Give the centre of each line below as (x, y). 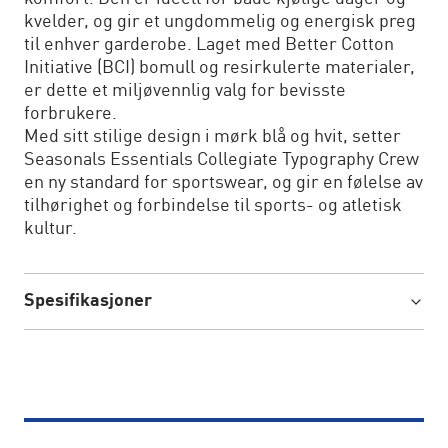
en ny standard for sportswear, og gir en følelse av (223, 183)
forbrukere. (70, 114)
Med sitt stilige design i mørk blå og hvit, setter (212, 137)
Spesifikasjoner (88, 301)
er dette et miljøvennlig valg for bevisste (185, 91)
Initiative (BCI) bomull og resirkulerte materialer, (219, 68)
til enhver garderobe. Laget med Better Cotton (209, 45)
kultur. (50, 229)
